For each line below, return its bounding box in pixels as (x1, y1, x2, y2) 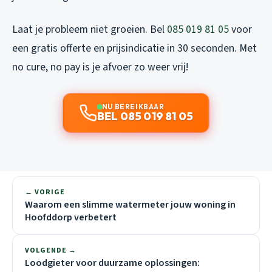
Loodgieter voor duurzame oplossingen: (25, 256, 200, 270)
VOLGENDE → (25, 245, 76, 256)
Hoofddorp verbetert (25, 210, 117, 224)
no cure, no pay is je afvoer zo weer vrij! (12, 59, 188, 75)
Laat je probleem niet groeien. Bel (12, 21, 167, 37)
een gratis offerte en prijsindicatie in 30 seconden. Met (12, 40, 257, 56)
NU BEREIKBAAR (101, 101, 165, 111)
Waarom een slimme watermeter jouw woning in (25, 197, 236, 211)
